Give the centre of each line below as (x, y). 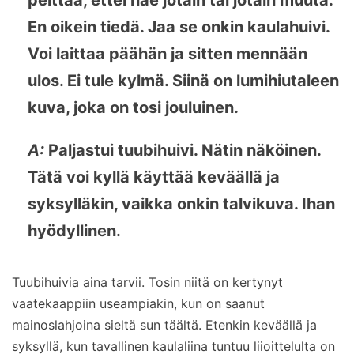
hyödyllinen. (74, 230)
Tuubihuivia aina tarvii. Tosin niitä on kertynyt (147, 282)
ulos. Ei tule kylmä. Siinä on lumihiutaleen (183, 80)
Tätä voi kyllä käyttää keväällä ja (154, 177)
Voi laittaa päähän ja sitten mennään (168, 53)
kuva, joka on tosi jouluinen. (133, 107)
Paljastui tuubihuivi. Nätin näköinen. (185, 150)
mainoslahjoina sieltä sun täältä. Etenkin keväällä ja (164, 324)
